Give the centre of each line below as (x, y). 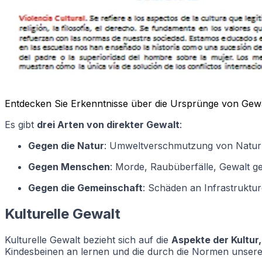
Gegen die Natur (66, 145)
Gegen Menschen (69, 166)
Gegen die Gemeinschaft (85, 187)
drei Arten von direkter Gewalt (108, 124)
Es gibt (21, 124)
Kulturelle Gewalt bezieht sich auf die (88, 239)
